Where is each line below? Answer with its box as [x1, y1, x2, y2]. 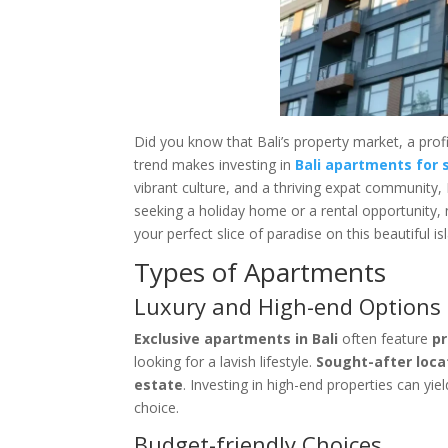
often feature [338, 329, 433, 348]
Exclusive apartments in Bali [134, 329, 339, 348]
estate [134, 375, 184, 394]
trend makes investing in [134, 155, 296, 174]
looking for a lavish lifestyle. [134, 352, 317, 371]
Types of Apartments [134, 254, 387, 290]
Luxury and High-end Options [134, 291, 442, 321]
